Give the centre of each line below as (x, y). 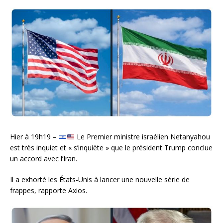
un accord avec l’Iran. (44, 159)
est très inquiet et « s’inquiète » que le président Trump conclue (111, 148)
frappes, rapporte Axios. (49, 191)
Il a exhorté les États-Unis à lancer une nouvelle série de (100, 180)
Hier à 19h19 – (34, 137)
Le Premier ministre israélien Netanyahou (142, 137)
